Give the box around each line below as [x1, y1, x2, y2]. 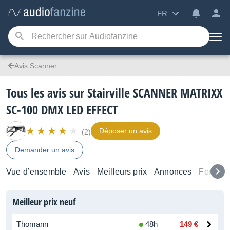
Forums [199, 167, 227, 176]
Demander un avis [15, 146, 74, 154]
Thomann [16, 220, 48, 228]
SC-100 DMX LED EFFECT [6, 101, 118, 118]
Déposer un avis [99, 127, 152, 135]
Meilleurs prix [97, 167, 147, 176]
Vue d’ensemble [6, 167, 67, 176]
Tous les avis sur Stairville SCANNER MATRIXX [6, 84, 222, 101]
